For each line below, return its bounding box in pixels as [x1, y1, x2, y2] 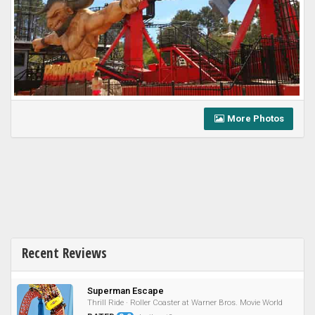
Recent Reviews [22, 243, 107, 263]
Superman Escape [87, 285, 164, 297]
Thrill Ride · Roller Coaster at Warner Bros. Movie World [87, 298, 283, 308]
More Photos [225, 113, 284, 124]
